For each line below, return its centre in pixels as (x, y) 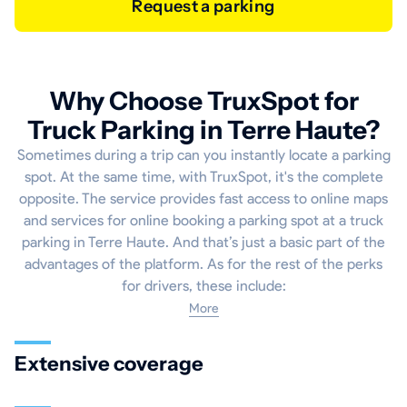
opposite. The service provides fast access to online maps (203, 199)
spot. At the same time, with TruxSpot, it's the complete (203, 177)
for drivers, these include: (203, 286)
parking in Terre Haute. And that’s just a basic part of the (203, 243)
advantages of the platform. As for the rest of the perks (203, 264)
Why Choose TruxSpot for (203, 101)
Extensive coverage (109, 364)
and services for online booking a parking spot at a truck (203, 221)
